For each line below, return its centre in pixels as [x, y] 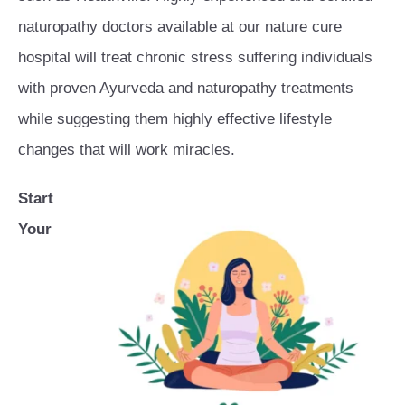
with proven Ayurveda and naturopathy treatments [186, 89]
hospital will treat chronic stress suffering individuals [195, 58]
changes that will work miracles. [127, 150]
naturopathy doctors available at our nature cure [180, 27]
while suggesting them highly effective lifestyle [175, 119]
